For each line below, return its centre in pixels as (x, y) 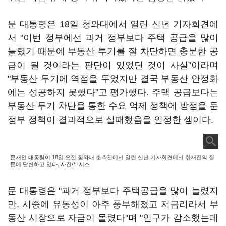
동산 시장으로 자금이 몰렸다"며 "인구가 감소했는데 (113, 218)
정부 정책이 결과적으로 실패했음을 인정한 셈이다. (110, 120)
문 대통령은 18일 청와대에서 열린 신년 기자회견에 (113, 24)
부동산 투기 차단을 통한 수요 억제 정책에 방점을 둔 (113, 106)
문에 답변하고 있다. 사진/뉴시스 (50, 164)
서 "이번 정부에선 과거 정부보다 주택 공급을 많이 (113, 38)
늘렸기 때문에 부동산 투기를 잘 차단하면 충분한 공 (113, 51)
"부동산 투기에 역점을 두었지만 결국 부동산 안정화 (113, 79)
